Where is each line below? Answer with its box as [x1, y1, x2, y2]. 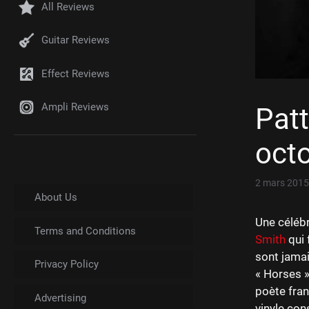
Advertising [34, 291, 86, 304]
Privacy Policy [34, 258, 99, 271]
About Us [34, 191, 77, 204]
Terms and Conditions [34, 224, 136, 237]
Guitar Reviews [41, 34, 110, 47]
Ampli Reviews [41, 101, 109, 114]
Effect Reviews [41, 67, 110, 80]
